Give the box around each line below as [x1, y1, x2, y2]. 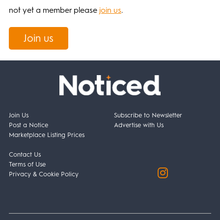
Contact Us [8, 150, 41, 158]
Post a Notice [8, 121, 48, 129]
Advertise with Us [114, 121, 164, 129]
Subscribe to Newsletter [114, 111, 183, 119]
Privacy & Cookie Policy [8, 170, 79, 178]
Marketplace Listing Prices [8, 131, 84, 138]
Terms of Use [8, 160, 46, 168]
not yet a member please [8, 5, 99, 15]
